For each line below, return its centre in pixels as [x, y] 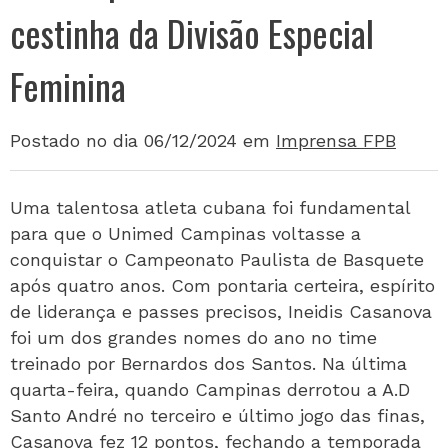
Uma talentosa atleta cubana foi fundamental [210, 207]
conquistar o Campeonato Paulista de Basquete [217, 259]
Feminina [68, 85]
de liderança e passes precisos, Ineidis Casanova [221, 311]
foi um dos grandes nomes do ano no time [193, 337]
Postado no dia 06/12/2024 [123, 140]
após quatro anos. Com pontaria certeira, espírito [222, 285]
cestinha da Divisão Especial [192, 32]
